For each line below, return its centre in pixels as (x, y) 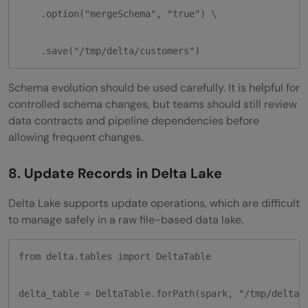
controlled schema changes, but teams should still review (153, 104)
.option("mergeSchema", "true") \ (118, 14)
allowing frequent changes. (76, 137)
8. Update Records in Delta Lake (115, 174)
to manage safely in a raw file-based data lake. (126, 220)
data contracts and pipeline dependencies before (134, 121)
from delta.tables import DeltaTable (115, 257)
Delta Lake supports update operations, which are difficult (154, 203)
